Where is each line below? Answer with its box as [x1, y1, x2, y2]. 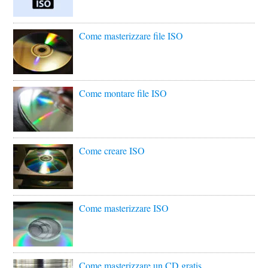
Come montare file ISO [79, 87, 167, 100]
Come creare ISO [79, 144, 145, 157]
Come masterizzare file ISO [79, 29, 184, 42]
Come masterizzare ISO [79, 202, 169, 215]
